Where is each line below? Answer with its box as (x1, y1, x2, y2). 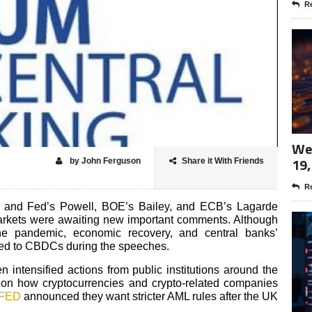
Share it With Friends (182, 155, 264, 166)
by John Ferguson (68, 155, 141, 166)
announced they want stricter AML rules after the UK (21, 290, 278, 302)
